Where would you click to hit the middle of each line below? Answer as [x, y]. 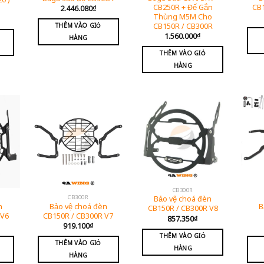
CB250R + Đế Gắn [183, 7]
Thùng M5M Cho [183, 17]
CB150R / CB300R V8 [183, 209]
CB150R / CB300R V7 [78, 216]
